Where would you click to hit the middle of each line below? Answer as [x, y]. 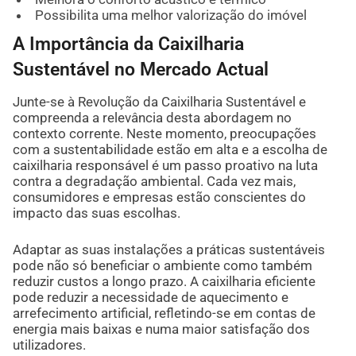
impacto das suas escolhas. [96, 213]
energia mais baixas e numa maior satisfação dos [161, 329]
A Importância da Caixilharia [128, 43]
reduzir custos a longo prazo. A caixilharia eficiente [164, 281]
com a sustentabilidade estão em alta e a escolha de [170, 149]
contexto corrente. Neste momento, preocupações [164, 133]
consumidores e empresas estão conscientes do [159, 197]
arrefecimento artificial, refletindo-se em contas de [164, 313]
